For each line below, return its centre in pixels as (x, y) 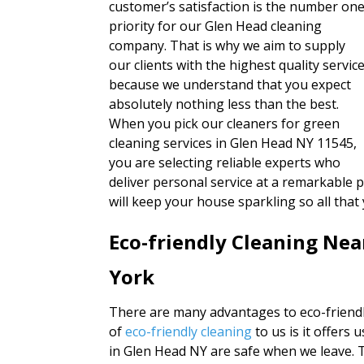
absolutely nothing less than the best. (224, 104)
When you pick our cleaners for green (225, 124)
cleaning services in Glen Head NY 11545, (233, 143)
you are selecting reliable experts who (225, 163)
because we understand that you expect (230, 85)
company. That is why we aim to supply (227, 46)
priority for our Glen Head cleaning (216, 26)
